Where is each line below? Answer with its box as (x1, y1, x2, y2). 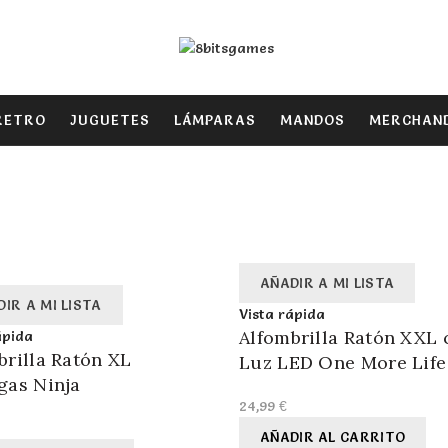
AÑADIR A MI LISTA (260, 274, 395, 293)
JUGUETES (70, 111, 150, 129)
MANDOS (280, 111, 345, 129)
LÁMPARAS (174, 111, 256, 129)
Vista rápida (239, 305, 325, 324)
